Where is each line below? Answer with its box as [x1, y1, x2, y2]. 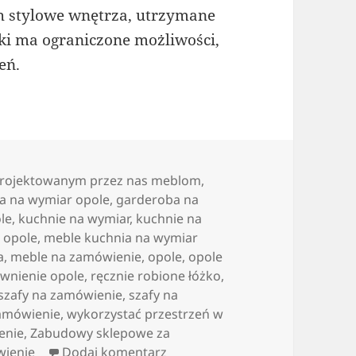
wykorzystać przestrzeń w [67, 305, 224, 323]
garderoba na [116, 191, 199, 209]
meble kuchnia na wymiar [44, 229, 199, 247]
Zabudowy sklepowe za [30, 324, 171, 342]
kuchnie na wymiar [18, 210, 130, 228]
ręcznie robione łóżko [91, 267, 222, 285]
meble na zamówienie [10, 248, 142, 266]
